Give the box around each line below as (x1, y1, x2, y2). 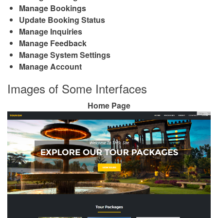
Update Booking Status (19, 14, 105, 25)
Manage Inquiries (19, 25, 82, 37)
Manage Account (19, 60, 82, 72)
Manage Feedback (19, 37, 87, 49)
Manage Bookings (19, 2, 86, 14)
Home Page (88, 99, 130, 111)
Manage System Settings (19, 49, 110, 60)
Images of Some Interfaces (7, 79, 147, 97)
